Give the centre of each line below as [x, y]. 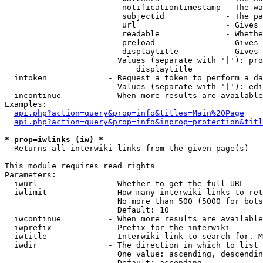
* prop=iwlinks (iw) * [54, 139]
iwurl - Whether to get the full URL [124, 183]
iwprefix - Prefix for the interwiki [117, 227]
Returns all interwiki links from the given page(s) [127, 148]
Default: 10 [87, 210]
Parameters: [31, 175]
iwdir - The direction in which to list [131, 245]
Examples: [26, 104]
